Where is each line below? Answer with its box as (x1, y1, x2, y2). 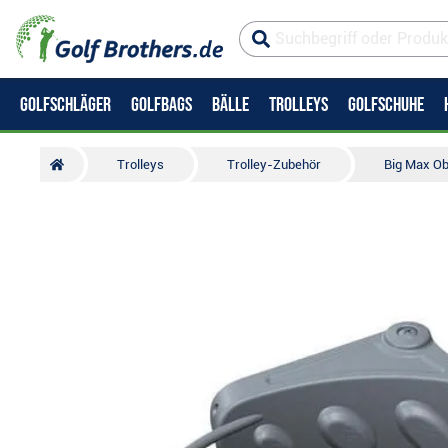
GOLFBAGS (131, 93, 192, 117)
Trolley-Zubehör (227, 157, 322, 172)
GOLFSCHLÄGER (20, 93, 111, 117)
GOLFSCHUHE (348, 93, 424, 117)
